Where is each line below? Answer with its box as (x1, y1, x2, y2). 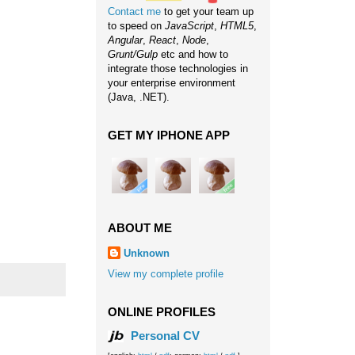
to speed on (108, 19, 165, 32)
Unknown (124, 246, 170, 259)
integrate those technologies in (108, 62, 248, 74)
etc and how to (158, 48, 228, 60)
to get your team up (164, 5, 254, 17)
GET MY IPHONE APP (108, 128, 230, 142)
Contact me (108, 5, 164, 17)
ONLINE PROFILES (108, 305, 216, 319)
